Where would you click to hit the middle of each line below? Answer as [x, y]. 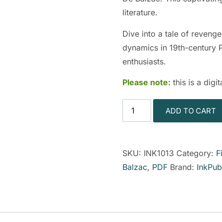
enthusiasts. [144, 61]
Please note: [146, 83]
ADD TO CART [191, 111]
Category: [196, 153]
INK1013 [159, 153]
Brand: [183, 167]
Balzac [135, 167]
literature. [140, 13]
